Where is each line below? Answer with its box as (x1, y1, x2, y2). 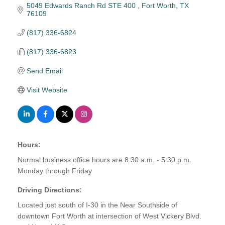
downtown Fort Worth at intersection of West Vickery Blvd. (18, 211, 201, 220)
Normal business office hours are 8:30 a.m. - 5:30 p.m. (18, 155, 191, 164)
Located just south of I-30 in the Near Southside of (18, 200, 177, 209)
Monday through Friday (18, 166, 92, 175)
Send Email (26, 66, 63, 75)
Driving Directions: (18, 185, 82, 194)
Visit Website (26, 85, 67, 94)
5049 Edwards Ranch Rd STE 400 (26, 1, 138, 10)
